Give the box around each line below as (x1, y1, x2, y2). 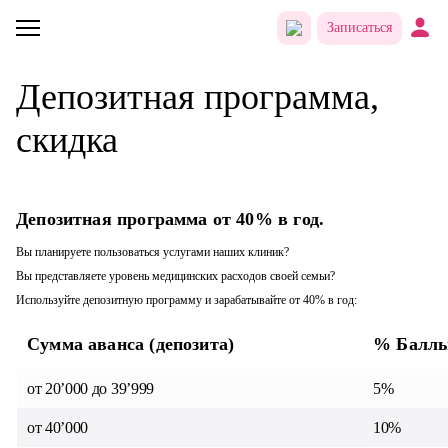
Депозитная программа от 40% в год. (16, 209, 325, 229)
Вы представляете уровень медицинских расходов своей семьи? (16, 269, 335, 283)
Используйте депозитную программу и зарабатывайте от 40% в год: (16, 293, 360, 307)
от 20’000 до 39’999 (27, 380, 154, 397)
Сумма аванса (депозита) (27, 334, 235, 354)
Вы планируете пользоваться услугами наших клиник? (16, 245, 292, 259)
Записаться (327, 20, 392, 35)
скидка (16, 120, 118, 160)
